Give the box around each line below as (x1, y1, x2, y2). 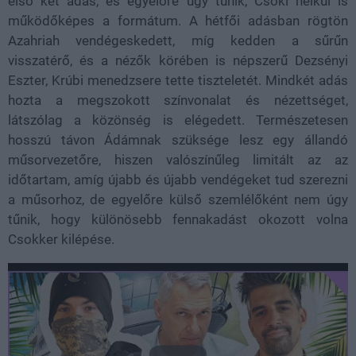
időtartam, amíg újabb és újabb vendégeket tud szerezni (8, 172, 348, 188)
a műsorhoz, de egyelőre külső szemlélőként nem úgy (8, 192, 348, 208)
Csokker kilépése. (8, 231, 114, 248)
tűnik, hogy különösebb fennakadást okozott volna (8, 211, 348, 228)
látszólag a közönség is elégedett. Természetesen (8, 112, 348, 129)
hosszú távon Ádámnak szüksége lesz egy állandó (8, 132, 348, 149)
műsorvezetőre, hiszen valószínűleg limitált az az (8, 152, 348, 168)
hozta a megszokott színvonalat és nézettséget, (8, 92, 348, 109)
